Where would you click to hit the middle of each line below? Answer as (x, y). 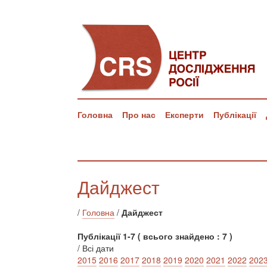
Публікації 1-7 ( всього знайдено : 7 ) (155, 236)
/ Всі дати (96, 248)
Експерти (184, 114)
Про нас (139, 114)
